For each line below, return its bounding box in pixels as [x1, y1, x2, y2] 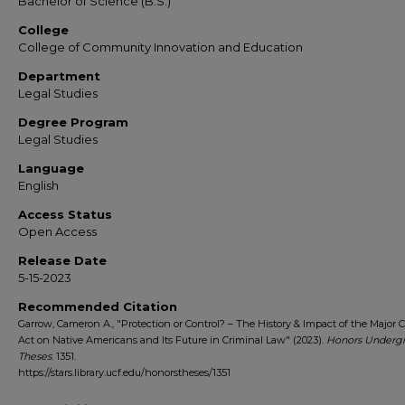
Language [18, 161, 84, 175]
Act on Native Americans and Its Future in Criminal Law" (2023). [18, 334, 326, 346]
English [18, 178, 59, 193]
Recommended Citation [18, 299, 177, 314]
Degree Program [18, 115, 128, 129]
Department [18, 69, 100, 83]
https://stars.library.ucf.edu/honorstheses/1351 [18, 366, 231, 379]
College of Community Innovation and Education [18, 40, 303, 54]
